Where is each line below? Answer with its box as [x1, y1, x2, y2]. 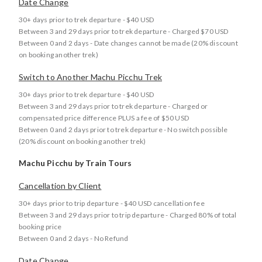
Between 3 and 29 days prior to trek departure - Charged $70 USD [19, 27, 229, 36]
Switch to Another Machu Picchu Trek [19, 72, 162, 82]
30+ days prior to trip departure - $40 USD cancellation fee [19, 199, 205, 208]
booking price [19, 222, 62, 231]
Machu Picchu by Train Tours [19, 158, 132, 168]
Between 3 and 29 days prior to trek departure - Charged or [19, 102, 208, 111]
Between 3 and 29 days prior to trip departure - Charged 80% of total [19, 211, 237, 219]
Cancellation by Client [19, 181, 102, 191]
